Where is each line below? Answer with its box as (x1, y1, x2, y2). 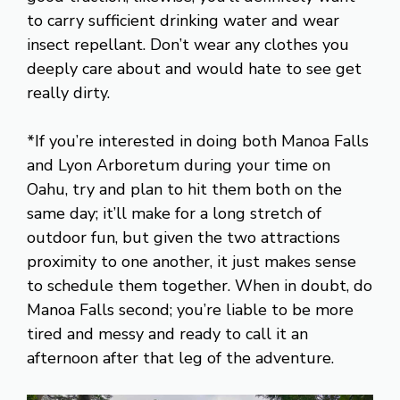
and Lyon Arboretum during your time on (27, 154, 330, 176)
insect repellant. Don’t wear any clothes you (27, 33, 349, 55)
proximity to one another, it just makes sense (27, 250, 356, 272)
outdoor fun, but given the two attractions (27, 226, 340, 248)
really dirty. (27, 81, 110, 104)
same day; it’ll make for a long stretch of (27, 202, 321, 224)
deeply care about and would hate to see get (27, 57, 362, 79)
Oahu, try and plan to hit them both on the (27, 178, 342, 200)
